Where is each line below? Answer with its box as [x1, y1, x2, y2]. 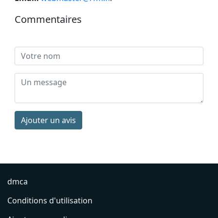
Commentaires [15, 12, 82, 26]
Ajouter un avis [21, 114, 76, 126]
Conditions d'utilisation [7, 195, 92, 206]
